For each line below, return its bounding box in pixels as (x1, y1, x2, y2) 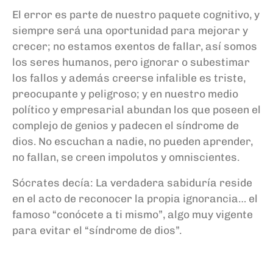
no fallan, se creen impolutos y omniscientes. (12, 150, 239, 163)
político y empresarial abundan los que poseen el (12, 102, 261, 116)
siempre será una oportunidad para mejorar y (12, 23, 248, 37)
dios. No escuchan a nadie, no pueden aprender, (12, 134, 253, 147)
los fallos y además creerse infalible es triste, (12, 71, 246, 84)
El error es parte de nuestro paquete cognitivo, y (12, 7, 260, 21)
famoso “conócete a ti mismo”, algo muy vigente (12, 207, 253, 221)
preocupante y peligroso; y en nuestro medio (12, 87, 238, 100)
